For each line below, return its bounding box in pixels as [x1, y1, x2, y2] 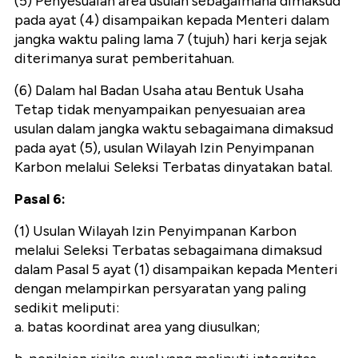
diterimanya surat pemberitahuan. [14, 49, 234, 67]
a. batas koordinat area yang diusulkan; [14, 317, 261, 336]
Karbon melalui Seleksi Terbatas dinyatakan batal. [14, 157, 332, 176]
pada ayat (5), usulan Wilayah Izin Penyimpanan [14, 138, 314, 157]
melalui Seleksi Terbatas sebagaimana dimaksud [14, 241, 322, 259]
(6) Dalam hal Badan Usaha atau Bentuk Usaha [14, 81, 304, 99]
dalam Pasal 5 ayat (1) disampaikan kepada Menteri [14, 260, 338, 278]
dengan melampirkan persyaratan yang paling [14, 279, 306, 297]
